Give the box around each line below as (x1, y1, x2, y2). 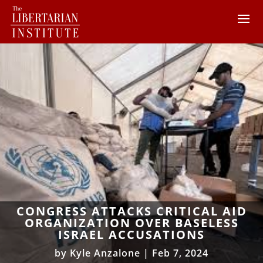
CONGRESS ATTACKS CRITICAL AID (16, 203, 247, 219)
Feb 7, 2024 (152, 246, 208, 259)
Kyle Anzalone (70, 246, 140, 259)
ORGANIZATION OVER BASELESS (24, 214, 239, 231)
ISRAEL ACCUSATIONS (58, 226, 205, 242)
